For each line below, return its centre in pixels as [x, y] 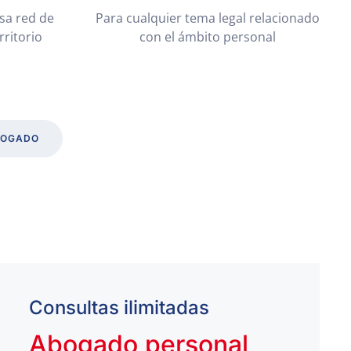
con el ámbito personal [208, 37]
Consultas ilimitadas [119, 308]
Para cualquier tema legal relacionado [208, 18]
